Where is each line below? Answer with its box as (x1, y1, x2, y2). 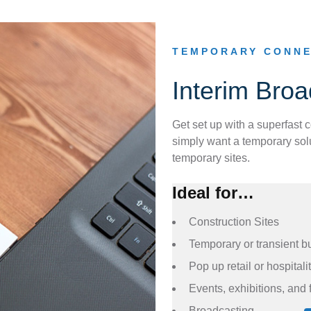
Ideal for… (172, 183, 254, 203)
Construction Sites (189, 216, 279, 228)
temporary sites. (172, 152, 250, 165)
